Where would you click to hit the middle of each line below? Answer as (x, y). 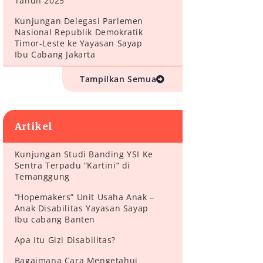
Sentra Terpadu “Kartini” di (72, 166)
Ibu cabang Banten (55, 220)
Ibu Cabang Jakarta (55, 55)
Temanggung (42, 177)
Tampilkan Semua (118, 79)
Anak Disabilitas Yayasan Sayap (81, 208)
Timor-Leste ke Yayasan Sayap (78, 43)
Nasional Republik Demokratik (79, 32)
